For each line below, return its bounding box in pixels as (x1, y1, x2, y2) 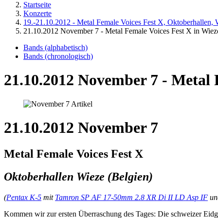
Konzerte (23, 9, 52, 18)
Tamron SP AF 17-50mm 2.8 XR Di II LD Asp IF (55, 193, 208, 201)
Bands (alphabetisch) (23, 43, 88, 52)
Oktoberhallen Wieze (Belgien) (4, 170, 153, 183)
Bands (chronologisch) (23, 52, 93, 60)
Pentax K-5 (6, 193, 41, 201)
